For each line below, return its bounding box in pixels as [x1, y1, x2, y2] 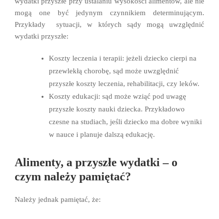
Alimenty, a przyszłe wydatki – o [15, 156, 177, 169]
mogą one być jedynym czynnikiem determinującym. [15, 9, 204, 17]
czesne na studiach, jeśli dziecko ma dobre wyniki [49, 118, 202, 126]
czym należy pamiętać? [15, 170, 131, 183]
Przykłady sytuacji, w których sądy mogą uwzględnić [15, 21, 204, 29]
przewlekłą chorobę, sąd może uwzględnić [49, 67, 179, 75]
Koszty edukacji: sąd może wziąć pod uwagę [49, 92, 186, 101]
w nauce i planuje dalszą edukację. [49, 131, 155, 139]
